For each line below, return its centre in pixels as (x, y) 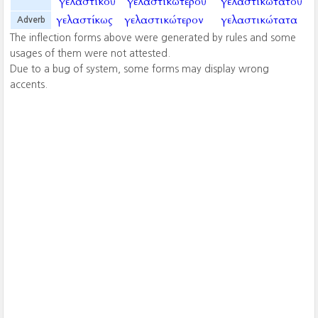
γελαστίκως (85, 20)
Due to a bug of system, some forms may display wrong (140, 69)
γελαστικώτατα (259, 20)
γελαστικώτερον (164, 20)
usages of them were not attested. (91, 53)
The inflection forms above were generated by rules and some (153, 38)
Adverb (31, 20)
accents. (29, 84)
